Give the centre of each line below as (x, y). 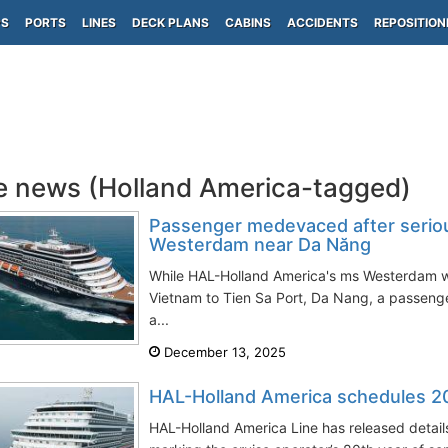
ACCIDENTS (322, 22)
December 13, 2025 (223, 352)
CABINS (248, 22)
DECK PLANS (170, 22)
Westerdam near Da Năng (260, 244)
